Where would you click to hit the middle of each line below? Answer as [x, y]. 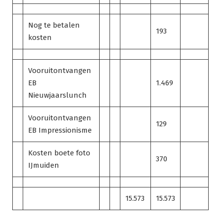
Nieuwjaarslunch [57, 95]
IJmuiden [44, 165]
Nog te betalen [54, 25]
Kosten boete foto [59, 153]
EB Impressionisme [60, 130]
